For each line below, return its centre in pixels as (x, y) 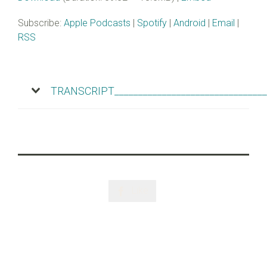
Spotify (152, 23)
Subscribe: (41, 23)
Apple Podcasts (97, 23)
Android (190, 23)
